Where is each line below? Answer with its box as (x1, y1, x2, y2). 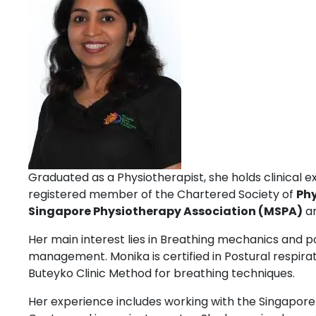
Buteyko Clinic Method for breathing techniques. (28, 265, 295, 282)
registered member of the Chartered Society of (28, 186, 296, 203)
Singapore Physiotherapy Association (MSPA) (28, 203, 303, 220)
